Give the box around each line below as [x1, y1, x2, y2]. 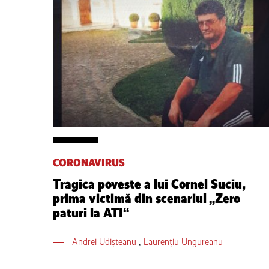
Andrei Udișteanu [72, 235, 139, 247]
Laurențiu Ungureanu [144, 235, 223, 247]
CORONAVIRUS [53, 156, 125, 169]
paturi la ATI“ [53, 204, 129, 221]
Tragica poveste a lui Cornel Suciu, [53, 175, 245, 192]
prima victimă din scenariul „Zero [53, 190, 240, 207]
